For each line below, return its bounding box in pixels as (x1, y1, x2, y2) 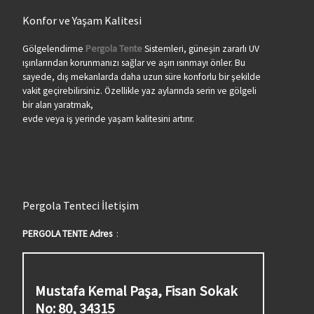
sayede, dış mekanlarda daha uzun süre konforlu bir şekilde (22, 70, 261, 83)
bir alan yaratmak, (22, 98, 93, 111)
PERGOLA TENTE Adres (22, 227, 112, 240)
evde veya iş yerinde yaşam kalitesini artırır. (22, 112, 194, 125)
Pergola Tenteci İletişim (22, 198, 139, 213)
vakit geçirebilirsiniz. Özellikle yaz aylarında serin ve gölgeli (22, 84, 257, 97)
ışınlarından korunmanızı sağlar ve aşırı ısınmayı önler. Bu (22, 56, 245, 69)
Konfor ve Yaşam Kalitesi (22, 13, 142, 28)
